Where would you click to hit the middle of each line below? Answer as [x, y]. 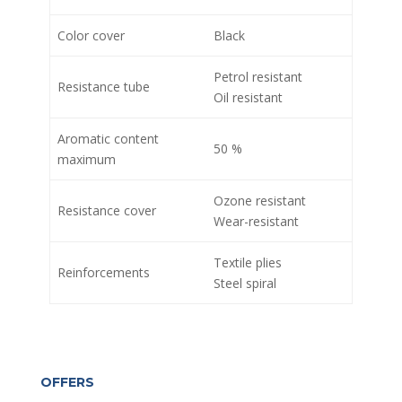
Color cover [91, 36]
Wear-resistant [256, 222]
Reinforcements [104, 273]
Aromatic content [108, 139]
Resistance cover [107, 211]
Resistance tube [104, 87]
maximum [87, 160]
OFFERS [67, 383]
